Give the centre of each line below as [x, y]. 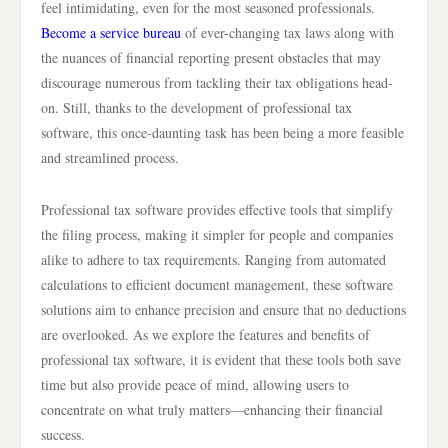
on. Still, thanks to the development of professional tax [196, 107]
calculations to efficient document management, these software [217, 284]
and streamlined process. [110, 157]
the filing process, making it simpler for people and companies [217, 234]
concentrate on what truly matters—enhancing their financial [212, 409]
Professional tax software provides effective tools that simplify [217, 209]
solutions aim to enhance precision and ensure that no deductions [223, 309]
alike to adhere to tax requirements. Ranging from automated [213, 259]
